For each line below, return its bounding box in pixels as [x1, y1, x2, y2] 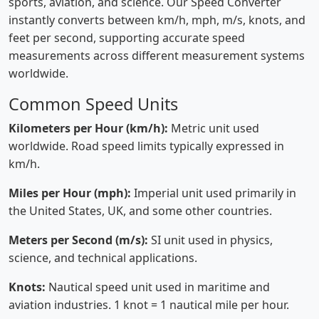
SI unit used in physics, [148, 232, 273, 248]
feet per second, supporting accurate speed [9, 30, 245, 46]
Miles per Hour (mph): [9, 185, 131, 201]
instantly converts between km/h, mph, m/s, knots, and [9, 12, 305, 28]
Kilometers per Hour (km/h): [9, 120, 168, 136]
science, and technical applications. [9, 250, 197, 266]
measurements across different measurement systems [9, 48, 305, 63]
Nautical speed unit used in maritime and [46, 279, 270, 295]
